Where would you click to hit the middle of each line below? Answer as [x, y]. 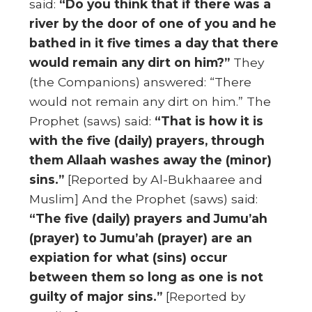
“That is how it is [209, 121]
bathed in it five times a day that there [154, 43]
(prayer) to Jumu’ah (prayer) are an [141, 238]
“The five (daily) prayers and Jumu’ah [149, 218]
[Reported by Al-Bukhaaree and [164, 179]
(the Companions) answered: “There [141, 82]
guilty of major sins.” [96, 296]
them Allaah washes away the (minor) [151, 160]
